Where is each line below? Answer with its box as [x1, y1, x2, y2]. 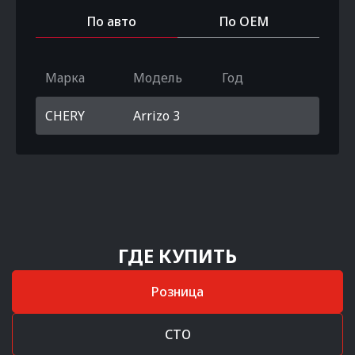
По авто [86, 13, 136, 30]
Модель [133, 69, 183, 86]
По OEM [219, 13, 269, 30]
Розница [151, 283, 204, 300]
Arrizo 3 [133, 107, 181, 124]
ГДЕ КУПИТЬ [118, 242, 237, 269]
